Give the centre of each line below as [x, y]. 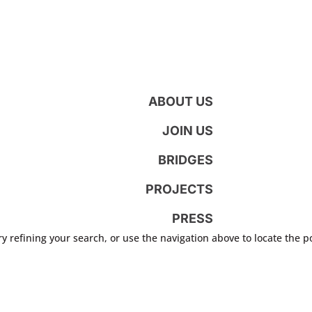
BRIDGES [186, 159]
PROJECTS [180, 189]
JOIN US [188, 130]
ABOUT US [181, 101]
